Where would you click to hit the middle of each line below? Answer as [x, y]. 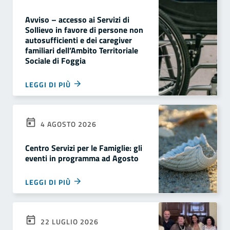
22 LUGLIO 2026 [69, 222]
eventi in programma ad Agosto [82, 158]
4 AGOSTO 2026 [68, 124]
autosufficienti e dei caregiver [79, 40]
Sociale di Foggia [55, 61]
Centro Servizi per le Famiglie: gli [84, 148]
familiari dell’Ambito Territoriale [82, 51]
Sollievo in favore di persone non [84, 30]
